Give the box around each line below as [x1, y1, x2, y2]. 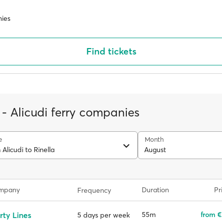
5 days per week [77, 210, 130, 220]
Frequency [77, 185, 111, 195]
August [144, 145, 166, 154]
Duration [142, 185, 169, 194]
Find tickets [86, 46, 136, 57]
